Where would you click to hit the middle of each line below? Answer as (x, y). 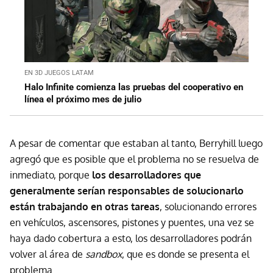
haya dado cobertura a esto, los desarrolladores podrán (131, 238)
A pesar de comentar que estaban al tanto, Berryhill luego (136, 143)
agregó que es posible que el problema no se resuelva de (134, 159)
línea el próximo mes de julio (83, 99)
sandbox (104, 254)
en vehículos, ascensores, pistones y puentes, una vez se (132, 222)
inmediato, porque (51, 175)
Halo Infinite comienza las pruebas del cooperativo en (134, 87)
